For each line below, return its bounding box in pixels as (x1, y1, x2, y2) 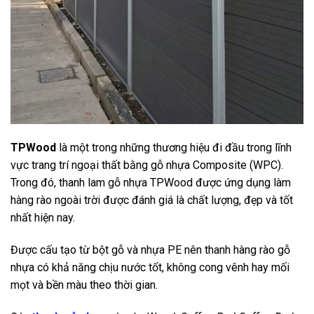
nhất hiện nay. (11, 210, 75, 224)
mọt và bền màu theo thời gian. (11, 278, 158, 292)
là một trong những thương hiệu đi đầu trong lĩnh (56, 140, 292, 154)
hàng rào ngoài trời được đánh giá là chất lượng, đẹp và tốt (11, 193, 293, 207)
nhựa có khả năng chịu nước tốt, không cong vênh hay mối (11, 260, 289, 274)
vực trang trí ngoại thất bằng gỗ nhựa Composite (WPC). (11, 158, 283, 172)
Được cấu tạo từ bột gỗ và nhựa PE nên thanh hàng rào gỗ (11, 243, 290, 257)
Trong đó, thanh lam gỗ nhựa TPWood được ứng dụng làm (11, 175, 291, 189)
